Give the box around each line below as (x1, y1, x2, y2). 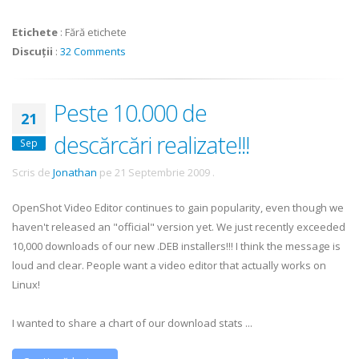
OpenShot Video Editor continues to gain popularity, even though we (12, 200, 344, 215)
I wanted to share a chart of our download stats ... (12, 316, 252, 330)
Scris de (12, 165, 53, 179)
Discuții (12, 44, 53, 58)
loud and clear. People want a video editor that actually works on (12, 258, 326, 272)
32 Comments (60, 44, 126, 58)
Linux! (12, 277, 40, 292)
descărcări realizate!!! (54, 129, 249, 160)
